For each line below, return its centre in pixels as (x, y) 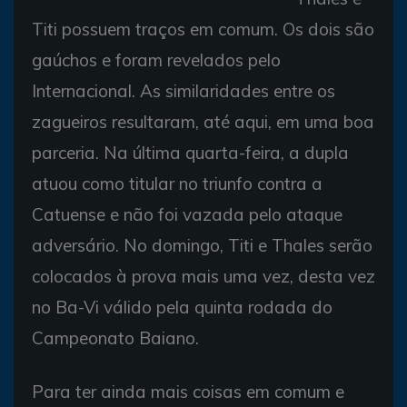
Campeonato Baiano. (115, 338)
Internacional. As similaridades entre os (184, 90)
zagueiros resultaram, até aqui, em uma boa (203, 121)
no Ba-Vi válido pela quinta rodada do (182, 307)
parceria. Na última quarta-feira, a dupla (190, 152)
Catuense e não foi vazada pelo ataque (187, 214)
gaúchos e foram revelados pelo (156, 60)
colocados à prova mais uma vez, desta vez (203, 276)
